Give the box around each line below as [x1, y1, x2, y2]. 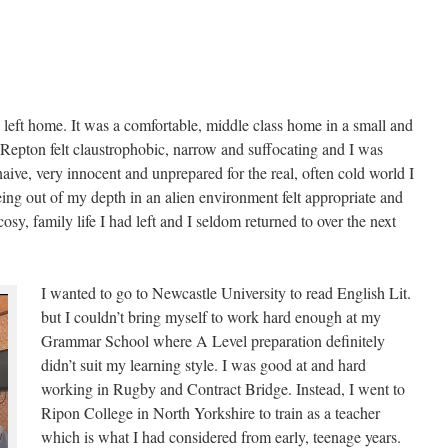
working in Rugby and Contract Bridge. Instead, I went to [41, 378, 405, 399]
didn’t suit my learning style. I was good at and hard [41, 354, 366, 375]
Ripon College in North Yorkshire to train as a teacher [41, 402, 380, 423]
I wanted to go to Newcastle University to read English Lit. [41, 282, 411, 303]
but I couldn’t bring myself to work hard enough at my [41, 306, 381, 327]
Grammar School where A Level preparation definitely [41, 330, 385, 351]
